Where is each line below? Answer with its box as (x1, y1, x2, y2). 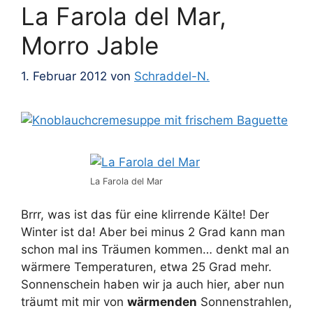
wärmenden (127, 294, 197, 309)
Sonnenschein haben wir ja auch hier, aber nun (21, 277, 284, 291)
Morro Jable (21, 30, 159, 60)
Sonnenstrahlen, (197, 294, 292, 309)
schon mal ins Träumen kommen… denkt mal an (21, 242, 289, 256)
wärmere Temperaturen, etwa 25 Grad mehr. (21, 259, 272, 274)
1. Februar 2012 (21, 69, 107, 84)
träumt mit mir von (21, 294, 127, 309)
